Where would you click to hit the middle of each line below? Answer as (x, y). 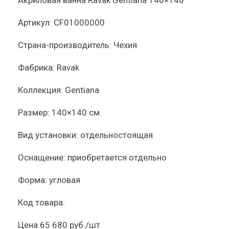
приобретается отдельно (117, 157)
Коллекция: (40, 90)
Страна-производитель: (65, 45)
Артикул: (35, 22)
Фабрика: (36, 67)
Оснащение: (42, 157)
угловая (65, 180)
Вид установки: (48, 135)
